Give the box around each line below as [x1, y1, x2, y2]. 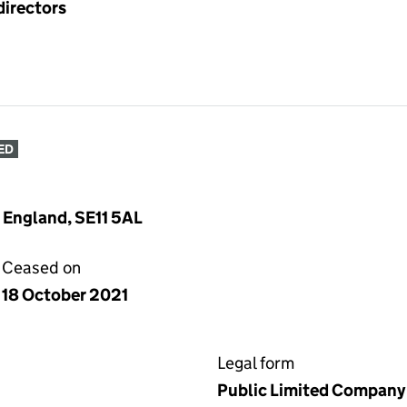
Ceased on [2, 257, 81, 278]
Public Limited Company [217, 380, 405, 401]
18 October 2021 [2, 284, 128, 305]
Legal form [217, 352, 294, 373]
